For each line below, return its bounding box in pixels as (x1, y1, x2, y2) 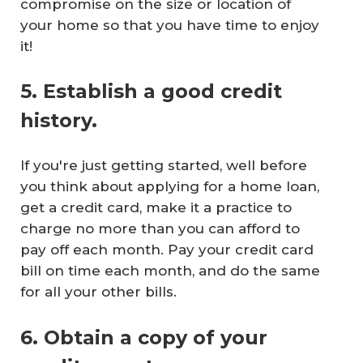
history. (20, 109, 97, 133)
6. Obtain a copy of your (20, 325, 267, 349)
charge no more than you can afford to (20, 220, 300, 237)
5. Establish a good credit (20, 79, 282, 104)
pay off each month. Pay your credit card (20, 241, 314, 258)
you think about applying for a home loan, (20, 178, 319, 195)
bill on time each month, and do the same (20, 263, 320, 280)
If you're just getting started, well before (20, 157, 307, 174)
